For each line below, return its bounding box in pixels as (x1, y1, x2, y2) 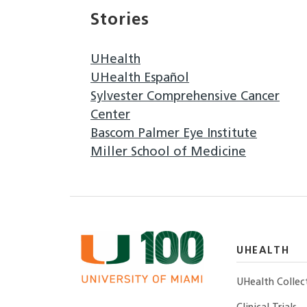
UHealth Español (90, 72, 189, 86)
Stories (90, 12, 149, 29)
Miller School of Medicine (90, 146, 246, 160)
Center (90, 109, 130, 123)
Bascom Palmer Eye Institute (90, 127, 257, 141)
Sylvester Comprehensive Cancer (90, 90, 280, 104)
